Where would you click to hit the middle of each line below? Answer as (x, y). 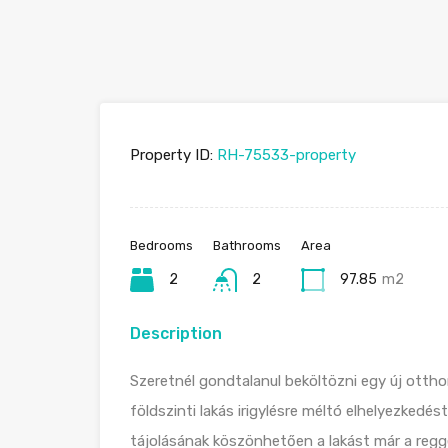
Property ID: (171, 155)
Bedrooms (161, 245)
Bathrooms (247, 245)
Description (176, 333)
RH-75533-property (284, 155)
